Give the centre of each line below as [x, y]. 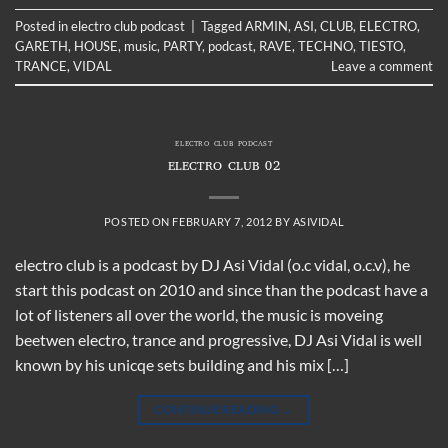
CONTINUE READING [218, 410]
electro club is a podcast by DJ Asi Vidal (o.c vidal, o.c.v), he [212, 265]
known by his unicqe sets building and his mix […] [182, 365]
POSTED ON [138, 222]
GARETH [41, 45]
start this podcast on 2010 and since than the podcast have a [221, 290]
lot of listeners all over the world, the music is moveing [199, 315]
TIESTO [381, 45]
